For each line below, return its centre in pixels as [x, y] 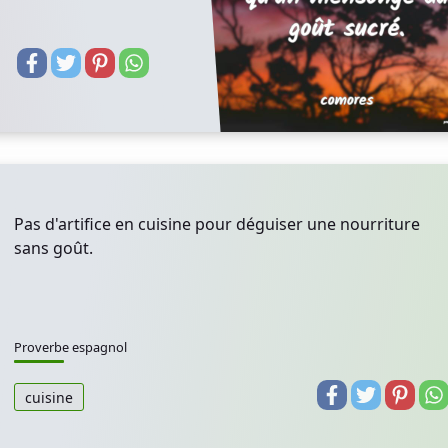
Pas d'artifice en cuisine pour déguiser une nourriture [217, 224]
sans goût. [53, 248]
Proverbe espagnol [70, 347]
